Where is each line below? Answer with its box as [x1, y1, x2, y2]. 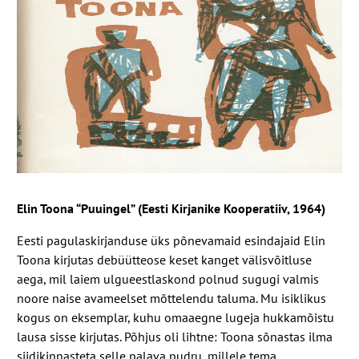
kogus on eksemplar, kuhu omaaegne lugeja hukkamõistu [17, 309, 335, 325]
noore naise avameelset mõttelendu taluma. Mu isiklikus [17, 289, 327, 306]
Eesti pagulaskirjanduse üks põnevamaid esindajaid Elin [17, 232, 326, 248]
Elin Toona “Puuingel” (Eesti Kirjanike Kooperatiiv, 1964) [17, 200, 326, 216]
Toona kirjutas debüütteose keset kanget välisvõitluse [17, 251, 313, 268]
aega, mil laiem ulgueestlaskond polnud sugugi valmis [17, 270, 320, 287]
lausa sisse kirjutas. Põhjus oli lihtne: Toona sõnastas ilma [17, 328, 333, 345]
